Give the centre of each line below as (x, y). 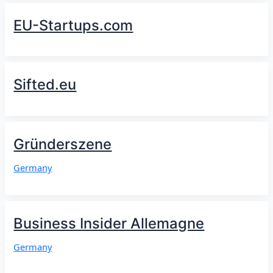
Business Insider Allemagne (109, 223)
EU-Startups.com (73, 25)
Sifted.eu (45, 85)
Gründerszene (63, 144)
